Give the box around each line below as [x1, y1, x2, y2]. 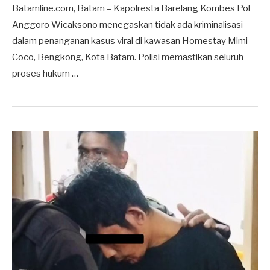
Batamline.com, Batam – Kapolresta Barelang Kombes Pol [12, 2, 250, 14]
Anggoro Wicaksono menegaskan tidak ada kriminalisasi [12, 19, 243, 30]
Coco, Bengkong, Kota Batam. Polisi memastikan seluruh [12, 51, 243, 63]
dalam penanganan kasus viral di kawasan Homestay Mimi [12, 35, 248, 46]
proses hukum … [12, 67, 78, 79]
